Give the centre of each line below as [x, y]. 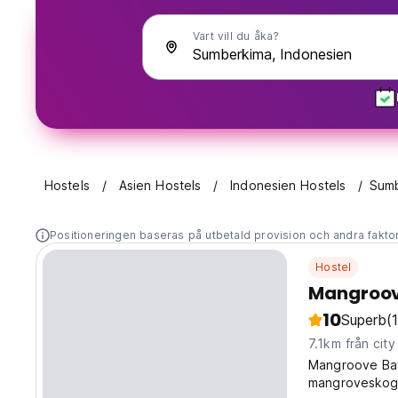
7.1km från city [352, 344]
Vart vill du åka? [236, 36]
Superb [364, 320]
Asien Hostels [160, 186]
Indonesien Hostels [288, 186]
